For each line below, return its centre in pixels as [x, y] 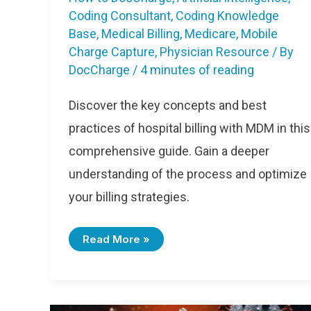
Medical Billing [141, 33]
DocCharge [101, 69]
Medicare [210, 33]
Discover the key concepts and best [168, 106]
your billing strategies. [129, 197]
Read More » [116, 239]
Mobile [259, 33]
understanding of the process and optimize [188, 174]
